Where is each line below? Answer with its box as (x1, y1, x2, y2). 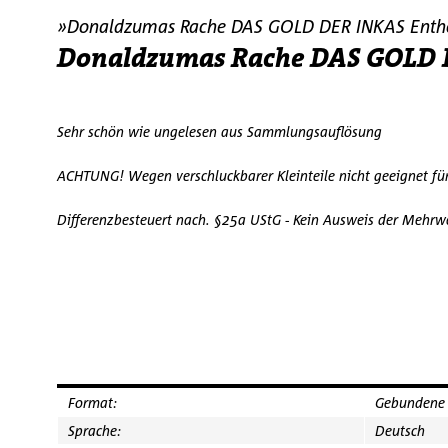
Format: (68, 394, 117, 411)
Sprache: (68, 422, 121, 439)
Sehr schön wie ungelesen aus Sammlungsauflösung (57, 123, 382, 140)
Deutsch (375, 422, 425, 439)
